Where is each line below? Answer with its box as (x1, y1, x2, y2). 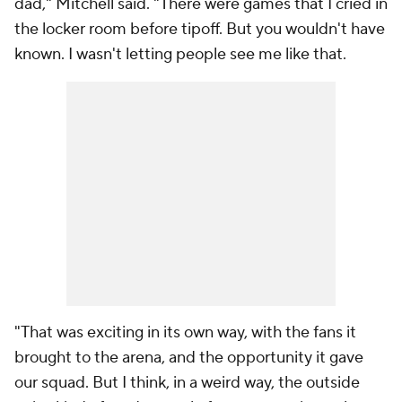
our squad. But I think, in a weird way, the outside (14, 372, 360, 393)
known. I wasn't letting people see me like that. (14, 44, 346, 65)
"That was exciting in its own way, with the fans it (14, 322, 356, 343)
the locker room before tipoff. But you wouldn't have (14, 19, 385, 39)
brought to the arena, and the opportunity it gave (14, 347, 363, 368)
